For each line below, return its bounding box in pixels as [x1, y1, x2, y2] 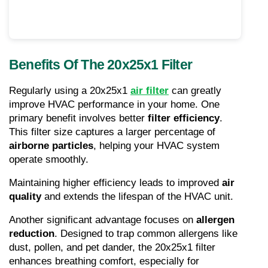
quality [9, 191, 41, 203]
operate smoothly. [9, 154, 89, 166]
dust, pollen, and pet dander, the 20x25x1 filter [9, 242, 215, 254]
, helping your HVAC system [93, 140, 220, 152]
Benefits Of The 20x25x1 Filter [9, 57, 192, 73]
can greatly [169, 85, 221, 97]
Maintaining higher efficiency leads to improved [9, 177, 222, 189]
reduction [9, 228, 54, 240]
